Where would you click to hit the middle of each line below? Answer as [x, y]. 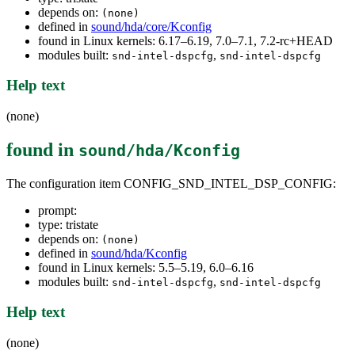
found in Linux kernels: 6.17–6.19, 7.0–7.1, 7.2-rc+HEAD [185, 40]
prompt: [57, 210]
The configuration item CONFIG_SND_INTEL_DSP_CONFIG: [171, 183]
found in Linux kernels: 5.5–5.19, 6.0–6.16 [146, 267]
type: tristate [68, 224]
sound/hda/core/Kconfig [151, 26]
